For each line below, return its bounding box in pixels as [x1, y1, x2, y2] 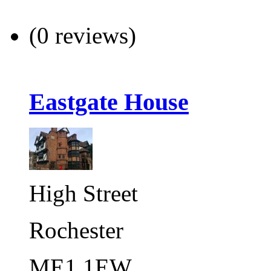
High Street [29, 180, 138, 206]
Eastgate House [29, 88, 189, 116]
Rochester [29, 217, 123, 243]
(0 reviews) [29, 22, 136, 49]
